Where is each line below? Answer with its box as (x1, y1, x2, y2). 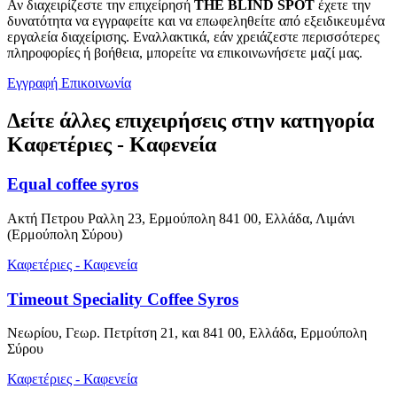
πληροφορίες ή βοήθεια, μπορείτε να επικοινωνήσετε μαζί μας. (7, 45, 362, 61)
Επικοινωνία (61, 75, 131, 91)
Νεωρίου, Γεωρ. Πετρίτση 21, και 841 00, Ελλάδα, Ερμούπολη (7, 325, 367, 341)
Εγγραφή (7, 75, 61, 91)
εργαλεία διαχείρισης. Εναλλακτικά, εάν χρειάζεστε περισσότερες (7, 29, 379, 45)
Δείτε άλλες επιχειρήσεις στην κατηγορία (7, 109, 374, 133)
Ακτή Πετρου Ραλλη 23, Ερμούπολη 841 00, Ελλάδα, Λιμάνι (7, 210, 354, 226)
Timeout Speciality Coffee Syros (7, 289, 238, 308)
